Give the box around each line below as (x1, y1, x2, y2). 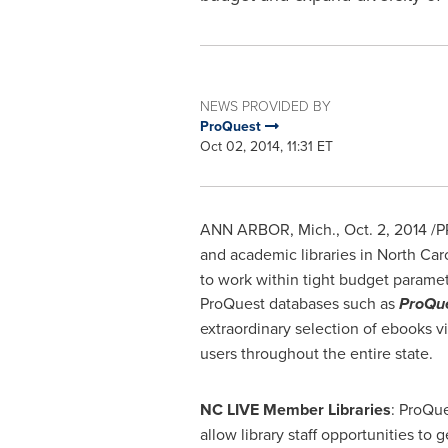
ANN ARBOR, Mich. (199, 218, 336, 240)
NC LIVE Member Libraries (199, 398, 391, 421)
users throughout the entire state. (199, 342, 437, 364)
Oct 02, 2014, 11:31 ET (199, 136, 333, 156)
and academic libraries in (199, 243, 377, 265)
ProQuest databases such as (199, 292, 395, 314)
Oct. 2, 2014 (343, 218, 427, 240)
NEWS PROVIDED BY (199, 96, 331, 115)
